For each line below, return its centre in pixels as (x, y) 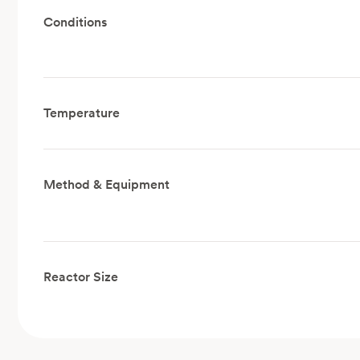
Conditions (75, 22)
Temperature (81, 113)
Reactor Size (80, 277)
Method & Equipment (106, 185)
